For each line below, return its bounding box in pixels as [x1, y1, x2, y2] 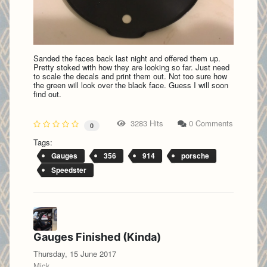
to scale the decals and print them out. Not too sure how [33, 70, 227, 82]
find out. [33, 88, 61, 100]
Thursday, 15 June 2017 [33, 248, 116, 260]
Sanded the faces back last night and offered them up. [33, 52, 221, 64]
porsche [181, 150, 209, 162]
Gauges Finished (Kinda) [33, 231, 161, 244]
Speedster [51, 164, 86, 176]
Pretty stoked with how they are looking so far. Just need [33, 61, 229, 73]
